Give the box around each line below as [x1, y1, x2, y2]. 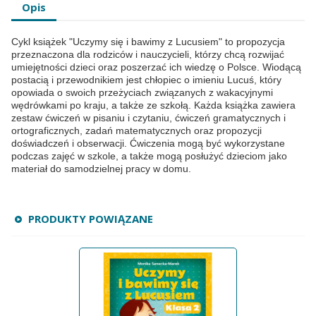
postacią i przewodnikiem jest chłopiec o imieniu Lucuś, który [11, 74, 281, 86]
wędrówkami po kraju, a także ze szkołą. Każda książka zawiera [11, 99, 296, 111]
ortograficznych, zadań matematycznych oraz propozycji [11, 125, 262, 137]
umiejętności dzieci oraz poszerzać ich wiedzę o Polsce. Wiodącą [11, 61, 301, 73]
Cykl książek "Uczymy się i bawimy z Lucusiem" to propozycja [11, 36, 285, 48]
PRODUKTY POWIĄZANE [28, 212, 153, 226]
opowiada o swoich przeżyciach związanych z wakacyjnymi [11, 87, 273, 99]
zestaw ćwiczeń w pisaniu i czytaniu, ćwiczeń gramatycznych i [11, 112, 288, 124]
